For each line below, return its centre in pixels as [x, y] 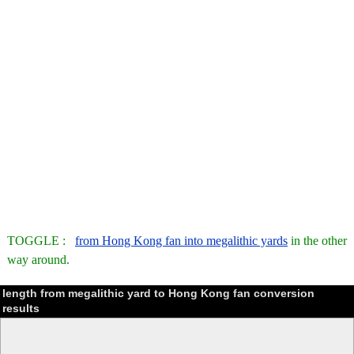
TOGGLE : [41, 241]
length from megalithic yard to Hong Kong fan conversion [158, 293]
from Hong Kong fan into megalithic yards [181, 241]
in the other [317, 241]
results [21, 308]
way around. [38, 260]
